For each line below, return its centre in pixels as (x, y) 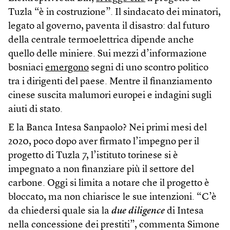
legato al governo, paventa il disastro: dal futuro (109, 26)
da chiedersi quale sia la (60, 211)
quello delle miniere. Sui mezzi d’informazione (108, 54)
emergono (67, 68)
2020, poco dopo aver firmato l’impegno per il (104, 142)
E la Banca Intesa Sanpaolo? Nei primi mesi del (108, 128)
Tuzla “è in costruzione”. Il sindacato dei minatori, (114, 12)
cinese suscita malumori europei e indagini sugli (110, 95)
